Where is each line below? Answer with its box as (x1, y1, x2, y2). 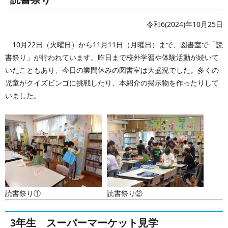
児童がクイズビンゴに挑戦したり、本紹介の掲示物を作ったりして (5, 77, 219, 88)
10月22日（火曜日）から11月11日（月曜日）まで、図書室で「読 (5, 39, 223, 49)
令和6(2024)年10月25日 (147, 19, 223, 29)
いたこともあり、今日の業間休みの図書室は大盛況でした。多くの (5, 65, 219, 75)
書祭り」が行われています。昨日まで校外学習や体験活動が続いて (5, 52, 219, 62)
